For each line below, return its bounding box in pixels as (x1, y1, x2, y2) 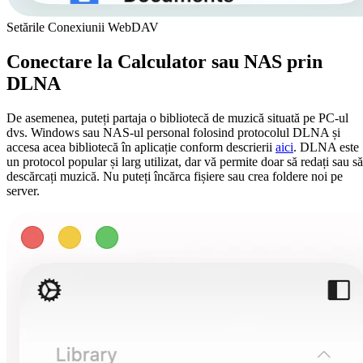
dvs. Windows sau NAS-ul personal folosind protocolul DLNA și (6, 126, 340, 140)
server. (6, 184, 40, 199)
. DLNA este (293, 140, 359, 155)
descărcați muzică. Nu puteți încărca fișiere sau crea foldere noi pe (6, 169, 343, 184)
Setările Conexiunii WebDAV (6, 20, 159, 35)
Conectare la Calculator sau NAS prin (6, 51, 322, 73)
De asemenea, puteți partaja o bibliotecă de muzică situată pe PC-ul (6, 111, 348, 126)
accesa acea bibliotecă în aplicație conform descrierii (6, 140, 275, 155)
